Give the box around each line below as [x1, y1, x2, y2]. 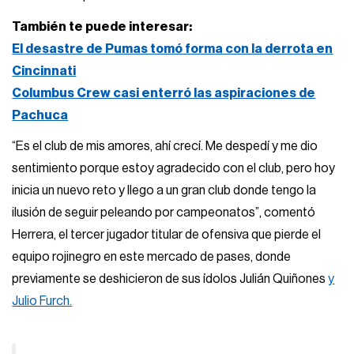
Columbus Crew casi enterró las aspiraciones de [12, 86, 316, 100]
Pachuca [12, 108, 69, 122]
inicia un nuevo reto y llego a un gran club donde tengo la [12, 184, 317, 198]
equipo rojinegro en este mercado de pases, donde [12, 250, 292, 264]
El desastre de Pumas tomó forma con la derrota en [12, 42, 333, 55]
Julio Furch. [12, 295, 73, 308]
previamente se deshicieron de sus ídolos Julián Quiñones [12, 273, 329, 286]
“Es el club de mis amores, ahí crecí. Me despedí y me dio [12, 140, 318, 153]
